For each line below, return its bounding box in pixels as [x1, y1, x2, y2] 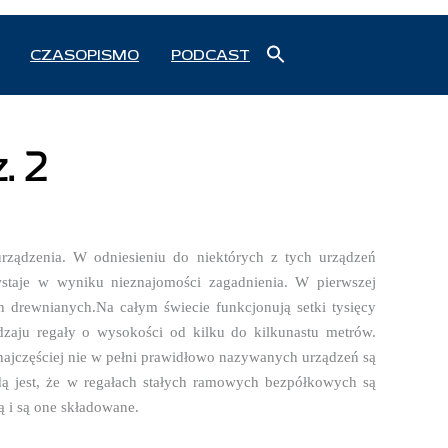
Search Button [290, 67, 345, 88]
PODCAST [171, 45, 250, 66]
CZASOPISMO [30, 45, 139, 66]
